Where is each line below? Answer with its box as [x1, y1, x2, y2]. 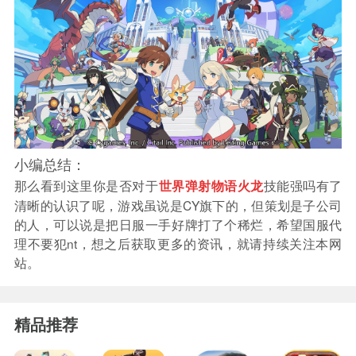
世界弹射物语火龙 [158, 176, 264, 195]
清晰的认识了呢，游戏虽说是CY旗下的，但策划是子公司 [14, 195, 342, 214]
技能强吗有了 [263, 176, 342, 194]
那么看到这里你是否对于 [14, 176, 159, 194]
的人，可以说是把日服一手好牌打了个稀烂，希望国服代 [14, 215, 342, 233]
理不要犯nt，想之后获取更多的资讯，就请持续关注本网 [14, 234, 342, 252]
